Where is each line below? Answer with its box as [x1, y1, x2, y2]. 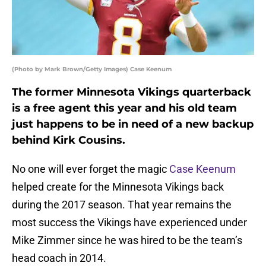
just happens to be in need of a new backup [12, 118, 254, 131]
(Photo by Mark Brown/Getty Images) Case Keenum [12, 65, 172, 74]
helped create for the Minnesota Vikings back [12, 180, 224, 194]
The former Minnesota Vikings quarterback [12, 85, 251, 99]
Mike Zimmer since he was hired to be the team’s [12, 234, 242, 247]
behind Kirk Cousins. [12, 134, 125, 147]
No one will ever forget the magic [12, 163, 169, 176]
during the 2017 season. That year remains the [12, 198, 232, 211]
